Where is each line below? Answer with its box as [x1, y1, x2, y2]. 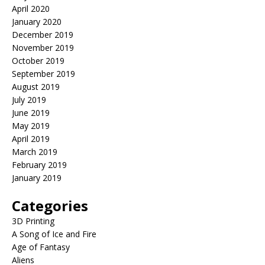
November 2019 [12, 42, 74, 53]
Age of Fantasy [12, 241, 70, 253]
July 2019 [12, 94, 46, 105]
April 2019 [12, 133, 50, 144]
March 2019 [12, 146, 57, 157]
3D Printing [12, 215, 54, 227]
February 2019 [12, 159, 67, 170]
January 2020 [12, 16, 62, 27]
